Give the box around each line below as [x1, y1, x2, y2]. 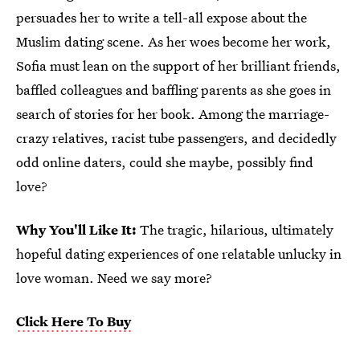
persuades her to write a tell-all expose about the [16, 7, 307, 27]
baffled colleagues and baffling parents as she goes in [16, 80, 331, 99]
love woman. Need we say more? [16, 268, 212, 287]
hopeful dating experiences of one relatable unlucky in [16, 243, 342, 263]
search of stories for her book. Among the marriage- [16, 104, 329, 123]
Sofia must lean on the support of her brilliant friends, [16, 55, 341, 75]
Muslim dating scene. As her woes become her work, [16, 31, 331, 51]
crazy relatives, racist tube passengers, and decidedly [16, 128, 337, 147]
